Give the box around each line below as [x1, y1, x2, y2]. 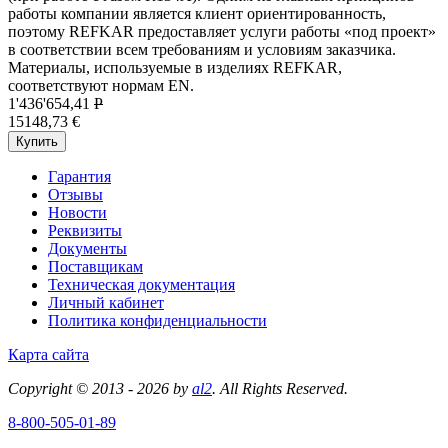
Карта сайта [8, 346, 89, 364]
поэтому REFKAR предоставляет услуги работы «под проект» [8, 23, 436, 41]
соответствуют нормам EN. [8, 77, 194, 95]
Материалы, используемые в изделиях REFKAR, [8, 59, 342, 77]
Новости [48, 204, 107, 222]
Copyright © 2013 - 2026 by [8, 380, 192, 398]
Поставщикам [48, 258, 143, 276]
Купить [16, 134, 58, 150]
